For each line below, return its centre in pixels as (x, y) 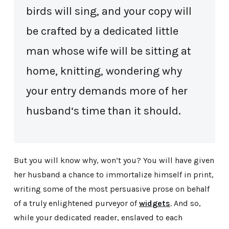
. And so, (185, 203)
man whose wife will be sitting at (108, 51)
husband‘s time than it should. (103, 111)
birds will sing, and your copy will (109, 11)
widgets (154, 203)
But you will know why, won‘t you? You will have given (114, 161)
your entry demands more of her (107, 91)
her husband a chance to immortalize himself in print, (113, 175)
